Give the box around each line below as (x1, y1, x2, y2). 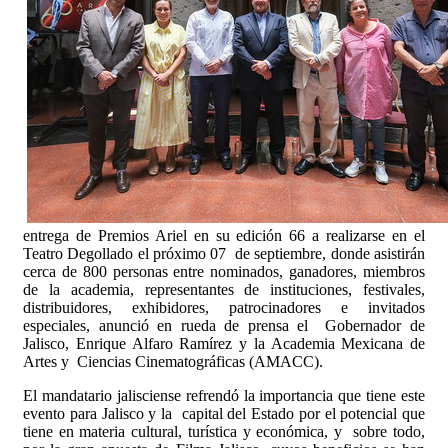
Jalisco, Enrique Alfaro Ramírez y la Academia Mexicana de (23, 335, 425, 353)
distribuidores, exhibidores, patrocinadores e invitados (23, 299, 425, 317)
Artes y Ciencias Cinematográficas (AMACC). (23, 353, 323, 371)
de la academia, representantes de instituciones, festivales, (23, 281, 425, 299)
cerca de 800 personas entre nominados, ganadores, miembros (23, 263, 425, 281)
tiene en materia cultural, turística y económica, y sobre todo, (23, 423, 425, 441)
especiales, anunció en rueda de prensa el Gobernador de (23, 317, 425, 335)
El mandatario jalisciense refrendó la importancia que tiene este (23, 387, 425, 405)
